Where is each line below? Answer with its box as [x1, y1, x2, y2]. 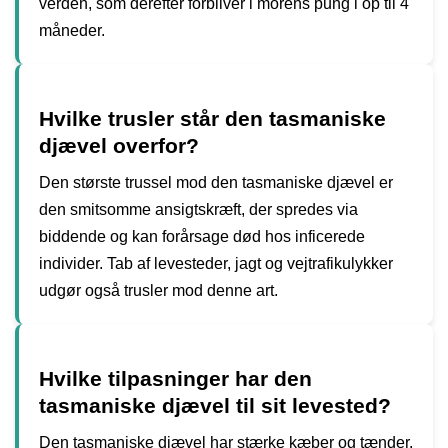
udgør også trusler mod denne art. [39, 281, 278, 299]
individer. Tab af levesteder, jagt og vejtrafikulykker [39, 254, 393, 272]
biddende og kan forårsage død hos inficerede [39, 227, 365, 245]
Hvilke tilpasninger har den [39, 367, 312, 390]
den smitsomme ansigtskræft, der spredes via [39, 200, 358, 218]
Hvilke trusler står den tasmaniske [39, 106, 386, 130]
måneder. [39, 21, 105, 39]
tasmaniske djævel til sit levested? [39, 394, 391, 417]
